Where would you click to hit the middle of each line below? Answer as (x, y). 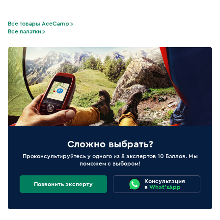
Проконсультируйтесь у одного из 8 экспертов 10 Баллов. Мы (110, 156)
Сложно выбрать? (110, 144)
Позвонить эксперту (63, 184)
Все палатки (25, 31)
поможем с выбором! (110, 164)
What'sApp (165, 187)
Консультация (165, 181)
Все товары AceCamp (39, 24)
